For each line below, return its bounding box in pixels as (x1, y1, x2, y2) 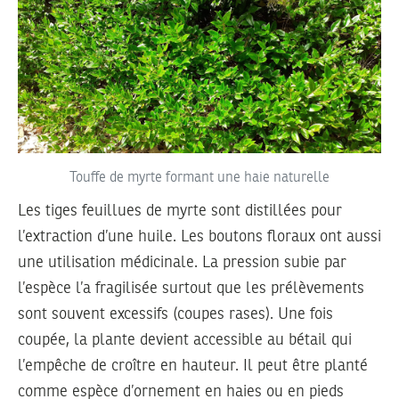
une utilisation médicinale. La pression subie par (18, 254, 346, 271)
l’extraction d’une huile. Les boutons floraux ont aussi (18, 228, 381, 245)
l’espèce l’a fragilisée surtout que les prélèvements (18, 280, 364, 297)
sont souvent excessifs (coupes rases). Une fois (18, 305, 333, 322)
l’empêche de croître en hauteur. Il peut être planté (18, 357, 368, 374)
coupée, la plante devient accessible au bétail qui (18, 331, 352, 348)
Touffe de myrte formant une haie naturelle (69, 170, 330, 185)
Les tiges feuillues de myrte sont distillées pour (18, 202, 342, 219)
